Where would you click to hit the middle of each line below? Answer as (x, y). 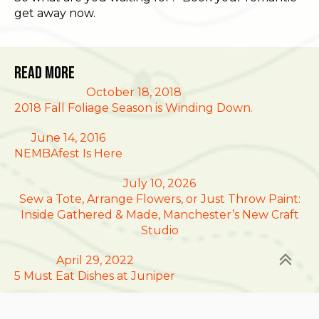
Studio (159, 230)
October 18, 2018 (134, 92)
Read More (45, 73)
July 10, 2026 (159, 183)
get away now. (55, 13)
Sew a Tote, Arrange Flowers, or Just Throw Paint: (159, 199)
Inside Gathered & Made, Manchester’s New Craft (159, 214)
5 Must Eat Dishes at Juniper (95, 276)
